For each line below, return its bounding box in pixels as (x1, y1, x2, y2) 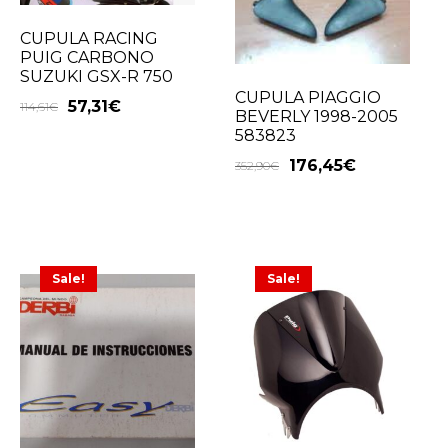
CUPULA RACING (20, 29, 158, 49)
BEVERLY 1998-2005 (235, 106, 399, 126)
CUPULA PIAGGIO (235, 87, 382, 107)
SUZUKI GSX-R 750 (20, 67, 173, 87)
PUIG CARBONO (20, 48, 154, 68)
